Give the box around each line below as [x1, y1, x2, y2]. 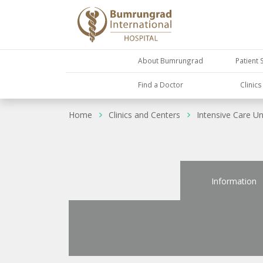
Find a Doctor [138, 79, 184, 89]
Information [211, 175, 257, 187]
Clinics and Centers [109, 109, 180, 121]
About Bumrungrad [138, 56, 204, 66]
